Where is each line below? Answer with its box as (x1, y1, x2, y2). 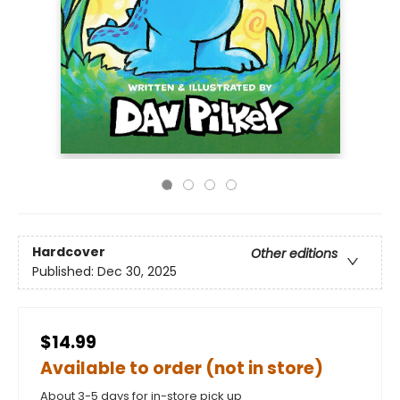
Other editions (251, 245, 337, 263)
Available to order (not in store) (40, 356, 323, 380)
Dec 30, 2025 (97, 262, 177, 281)
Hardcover (32, 243, 105, 262)
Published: (32, 262, 97, 281)
